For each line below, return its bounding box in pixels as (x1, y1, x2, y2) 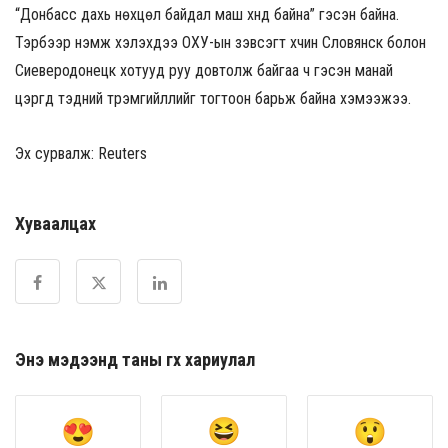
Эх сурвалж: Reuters (15, 144, 147, 164)
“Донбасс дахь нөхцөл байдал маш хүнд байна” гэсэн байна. (15, 4, 399, 24)
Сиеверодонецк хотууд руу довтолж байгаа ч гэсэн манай (15, 60, 393, 80)
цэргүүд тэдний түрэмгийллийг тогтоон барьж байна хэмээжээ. (15, 88, 411, 108)
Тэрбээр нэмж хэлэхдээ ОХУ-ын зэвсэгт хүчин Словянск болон (15, 32, 426, 52)
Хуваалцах (15, 213, 96, 235)
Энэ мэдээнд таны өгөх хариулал (15, 349, 255, 371)
